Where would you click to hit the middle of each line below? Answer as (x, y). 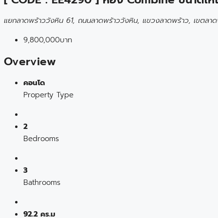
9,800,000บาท (48, 40)
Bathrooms (42, 182)
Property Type (48, 95)
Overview (30, 61)
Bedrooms (41, 138)
